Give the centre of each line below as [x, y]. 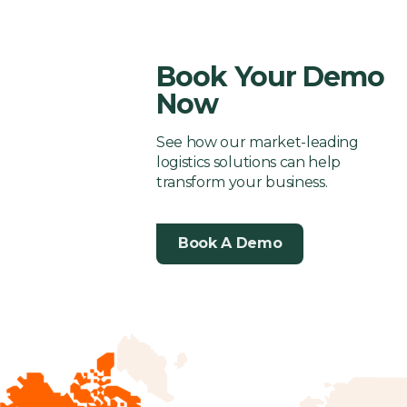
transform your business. [242, 182]
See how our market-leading [258, 142]
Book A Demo [230, 243]
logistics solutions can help [249, 162]
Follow [286, 17]
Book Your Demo [271, 76]
